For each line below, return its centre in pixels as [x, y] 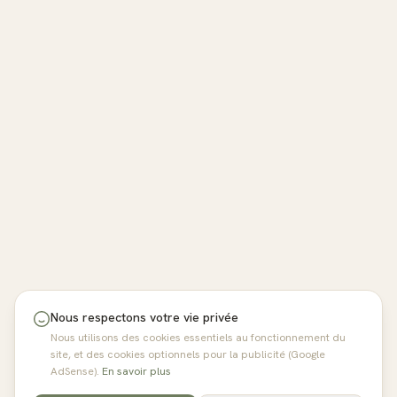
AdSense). [75, 371]
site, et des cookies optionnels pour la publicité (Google [188, 354]
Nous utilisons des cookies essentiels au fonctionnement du [198, 338]
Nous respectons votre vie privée [144, 317]
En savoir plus [136, 371]
